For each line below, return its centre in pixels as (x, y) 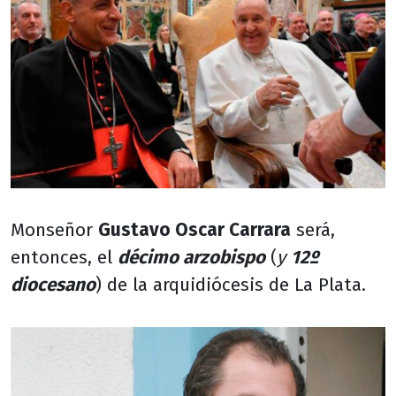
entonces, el (64, 258)
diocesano (53, 286)
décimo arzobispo (191, 258)
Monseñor (54, 231)
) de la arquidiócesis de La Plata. (231, 286)
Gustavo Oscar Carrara (194, 231)
